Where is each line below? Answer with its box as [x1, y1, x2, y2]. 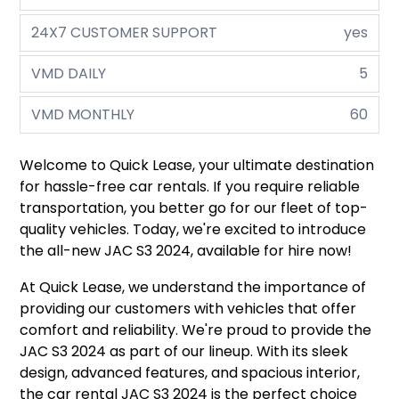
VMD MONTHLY [31, 104, 135, 126]
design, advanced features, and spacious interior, [20, 362, 361, 384]
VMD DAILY [31, 63, 107, 85]
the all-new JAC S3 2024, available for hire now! [20, 240, 353, 262]
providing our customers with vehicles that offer [20, 298, 357, 320]
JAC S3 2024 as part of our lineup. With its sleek [20, 341, 349, 362]
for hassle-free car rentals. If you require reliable [20, 176, 361, 198]
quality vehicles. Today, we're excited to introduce [20, 219, 367, 240]
